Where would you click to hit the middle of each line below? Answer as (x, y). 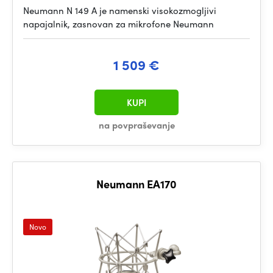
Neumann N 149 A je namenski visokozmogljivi (120, 10)
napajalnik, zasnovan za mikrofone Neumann (119, 24)
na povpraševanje (136, 125)
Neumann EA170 (136, 184)
